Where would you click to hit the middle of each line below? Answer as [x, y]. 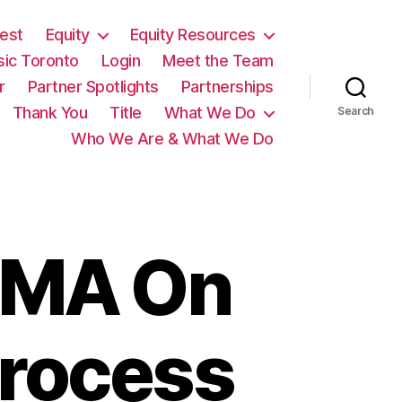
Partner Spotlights [93, 87]
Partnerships [227, 87]
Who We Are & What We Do [172, 139]
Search [356, 110]
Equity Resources [192, 35]
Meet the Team [218, 61]
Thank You [50, 113]
